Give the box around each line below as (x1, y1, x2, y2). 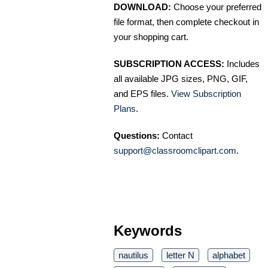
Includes (224, 59, 260, 69)
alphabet (212, 250, 245, 261)
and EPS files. (114, 89, 171, 99)
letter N (166, 250, 194, 261)
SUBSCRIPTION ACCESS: (114, 59, 224, 69)
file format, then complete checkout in (114, 17, 259, 28)
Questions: (114, 130, 160, 141)
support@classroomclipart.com (114, 145, 236, 156)
